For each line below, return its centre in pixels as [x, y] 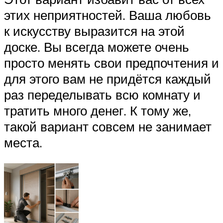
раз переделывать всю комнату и [102, 95]
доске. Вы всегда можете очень [97, 47]
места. [23, 143]
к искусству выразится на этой [94, 31]
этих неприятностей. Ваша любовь [108, 15]
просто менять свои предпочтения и [111, 63]
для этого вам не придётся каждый [108, 79]
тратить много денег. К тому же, [98, 111]
